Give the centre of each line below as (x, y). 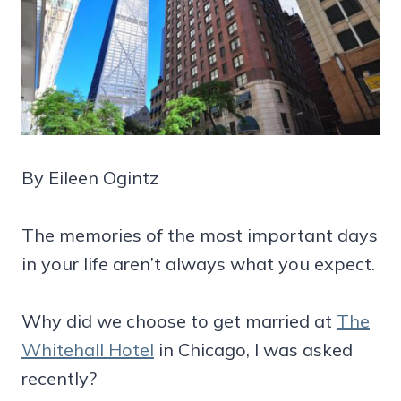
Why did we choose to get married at (179, 320)
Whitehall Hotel (88, 349)
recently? (59, 378)
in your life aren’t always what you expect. (198, 263)
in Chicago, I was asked (253, 349)
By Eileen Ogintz (90, 177)
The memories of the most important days (200, 235)
